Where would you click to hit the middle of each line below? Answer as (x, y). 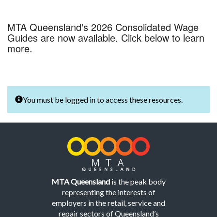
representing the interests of (108, 192)
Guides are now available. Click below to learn (106, 38)
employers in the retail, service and (108, 202)
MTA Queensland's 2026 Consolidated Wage (103, 27)
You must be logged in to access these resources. (103, 100)
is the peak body (138, 181)
